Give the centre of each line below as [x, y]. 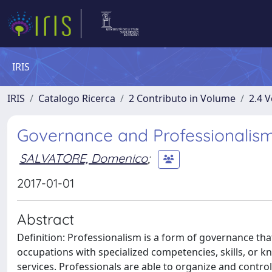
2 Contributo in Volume [182, 98]
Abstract [46, 219]
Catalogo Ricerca [77, 98]
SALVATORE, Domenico [83, 158]
